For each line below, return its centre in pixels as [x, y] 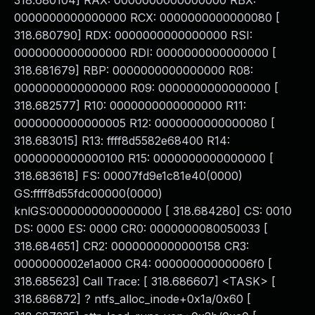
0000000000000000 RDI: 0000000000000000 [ [145, 53]
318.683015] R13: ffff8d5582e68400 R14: [122, 141]
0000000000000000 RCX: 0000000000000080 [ [147, 18]
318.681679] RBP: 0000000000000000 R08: [134, 70]
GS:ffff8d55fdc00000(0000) [88, 193]
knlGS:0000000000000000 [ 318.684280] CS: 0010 [153, 211]
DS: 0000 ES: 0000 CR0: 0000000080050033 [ [141, 229]
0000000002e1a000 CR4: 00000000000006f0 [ [143, 264]
